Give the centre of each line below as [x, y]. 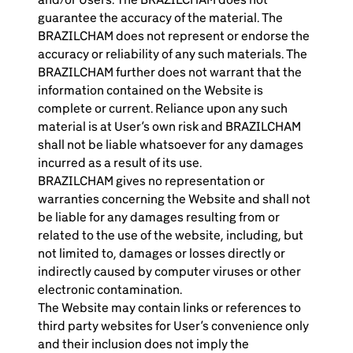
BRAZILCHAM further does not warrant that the [170, 72]
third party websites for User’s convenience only [173, 326]
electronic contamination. [110, 290]
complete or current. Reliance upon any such [163, 108]
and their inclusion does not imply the [143, 344]
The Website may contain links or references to [169, 308]
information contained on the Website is [150, 90]
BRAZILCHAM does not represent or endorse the [174, 36]
